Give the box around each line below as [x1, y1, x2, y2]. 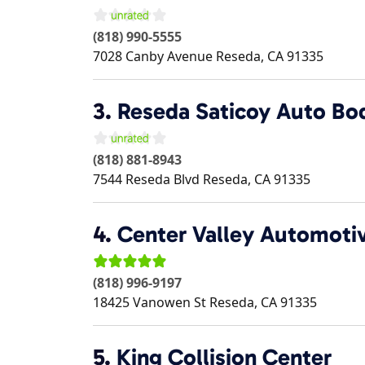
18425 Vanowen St [93, 293, 206, 311]
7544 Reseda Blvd [93, 170, 200, 188]
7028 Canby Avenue [93, 47, 213, 65]
